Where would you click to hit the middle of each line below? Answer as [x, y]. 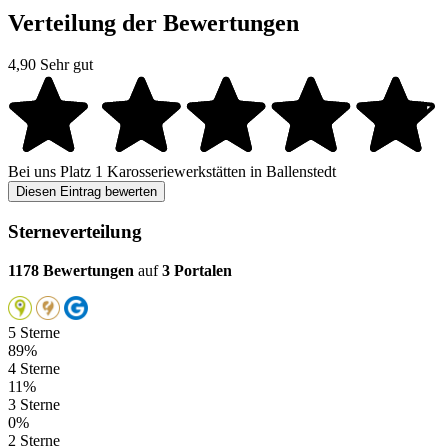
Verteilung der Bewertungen [153, 22]
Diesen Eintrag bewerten [86, 192]
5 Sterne [34, 332]
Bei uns [34, 172]
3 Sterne [34, 404]
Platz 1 [81, 172]
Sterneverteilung [75, 231]
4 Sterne [34, 368]
